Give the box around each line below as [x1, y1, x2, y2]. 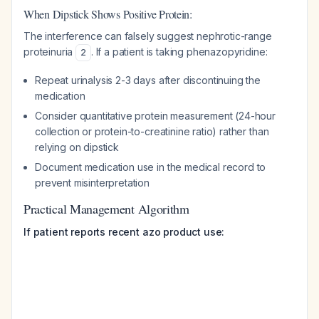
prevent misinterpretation [35, 177, 150, 189]
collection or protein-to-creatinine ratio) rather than [35, 125, 269, 137]
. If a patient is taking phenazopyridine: [90, 46, 268, 58]
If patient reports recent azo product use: [23, 226, 225, 238]
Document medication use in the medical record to [35, 161, 266, 173]
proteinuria [23, 46, 76, 58]
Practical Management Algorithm [23, 200, 189, 217]
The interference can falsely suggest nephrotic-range [23, 30, 272, 42]
